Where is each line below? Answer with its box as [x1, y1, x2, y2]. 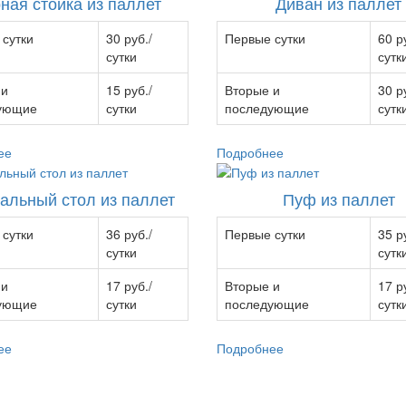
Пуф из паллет [282, 186, 395, 210]
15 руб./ [106, 80, 152, 99]
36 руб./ [106, 224, 152, 243]
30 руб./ [106, 28, 152, 47]
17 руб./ [106, 275, 152, 295]
